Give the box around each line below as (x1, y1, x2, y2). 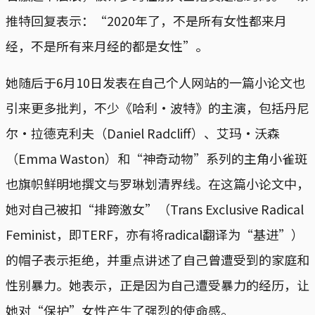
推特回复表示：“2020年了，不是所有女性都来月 (6, 11, 287, 30)
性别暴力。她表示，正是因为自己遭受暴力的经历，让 (6, 275, 309, 294)
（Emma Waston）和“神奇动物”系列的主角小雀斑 (6, 148, 307, 167)
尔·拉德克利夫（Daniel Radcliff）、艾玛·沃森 (6, 123, 280, 142)
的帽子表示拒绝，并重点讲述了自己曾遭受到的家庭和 (6, 250, 309, 269)
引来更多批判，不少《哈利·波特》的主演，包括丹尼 (6, 98, 309, 117)
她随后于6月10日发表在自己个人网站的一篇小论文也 (6, 72, 305, 91)
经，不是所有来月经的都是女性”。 (6, 36, 208, 55)
